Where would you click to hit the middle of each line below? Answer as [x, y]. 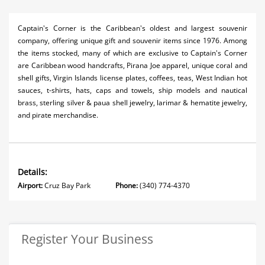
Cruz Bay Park [79, 185]
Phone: [127, 185]
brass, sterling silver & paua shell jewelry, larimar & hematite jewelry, [132, 103]
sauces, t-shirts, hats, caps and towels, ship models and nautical [132, 90]
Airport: [30, 185]
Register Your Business [87, 239]
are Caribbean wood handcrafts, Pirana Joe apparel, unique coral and [132, 65]
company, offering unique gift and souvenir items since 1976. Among [132, 41]
